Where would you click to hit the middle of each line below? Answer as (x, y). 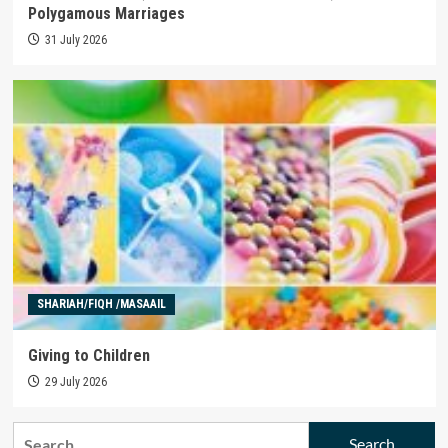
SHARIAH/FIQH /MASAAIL (101, 303)
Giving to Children (88, 355)
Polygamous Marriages (106, 13)
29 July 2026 (75, 381)
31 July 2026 (75, 39)
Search (36, 433)
